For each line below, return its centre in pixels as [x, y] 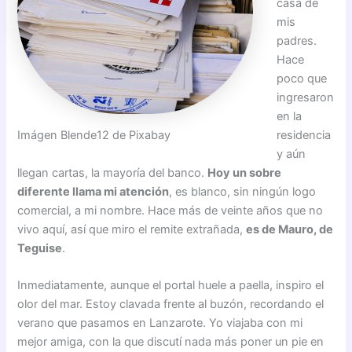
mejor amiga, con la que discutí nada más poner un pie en [171, 341]
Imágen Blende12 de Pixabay [94, 136]
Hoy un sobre [245, 172]
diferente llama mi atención [93, 191]
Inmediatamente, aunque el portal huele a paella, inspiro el [171, 285]
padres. [297, 40]
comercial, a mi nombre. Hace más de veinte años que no [170, 210]
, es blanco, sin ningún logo [243, 191]
